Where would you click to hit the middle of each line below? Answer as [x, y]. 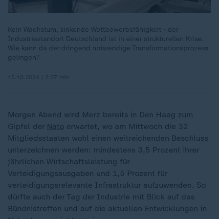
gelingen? [24, 57]
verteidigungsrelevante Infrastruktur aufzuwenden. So [107, 185]
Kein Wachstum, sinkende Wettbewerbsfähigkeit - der [93, 30]
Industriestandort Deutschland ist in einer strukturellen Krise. [106, 39]
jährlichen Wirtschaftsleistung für [69, 162]
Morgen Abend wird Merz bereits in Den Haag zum [100, 115]
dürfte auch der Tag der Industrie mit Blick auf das [101, 197]
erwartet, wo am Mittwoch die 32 [126, 126]
